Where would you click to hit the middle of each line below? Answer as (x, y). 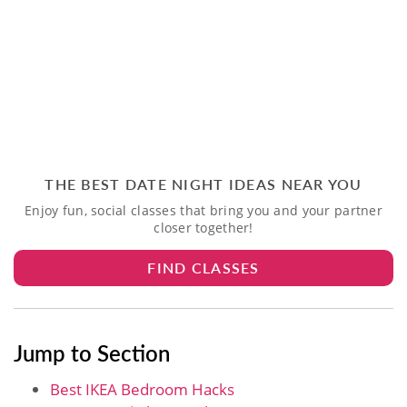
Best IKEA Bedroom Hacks (142, 389)
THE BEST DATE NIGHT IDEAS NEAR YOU (203, 184)
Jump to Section (92, 352)
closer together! (203, 227)
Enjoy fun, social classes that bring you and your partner (203, 210)
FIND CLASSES (203, 267)
